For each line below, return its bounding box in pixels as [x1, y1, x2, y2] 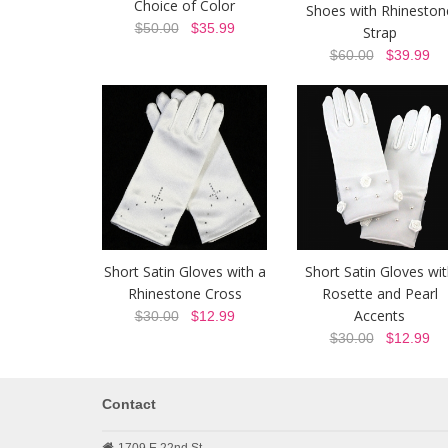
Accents [354, 306, 405, 326]
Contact [102, 396, 156, 413]
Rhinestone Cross [127, 284, 242, 304]
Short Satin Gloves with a [103, 262, 266, 282]
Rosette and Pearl [321, 284, 438, 304]
